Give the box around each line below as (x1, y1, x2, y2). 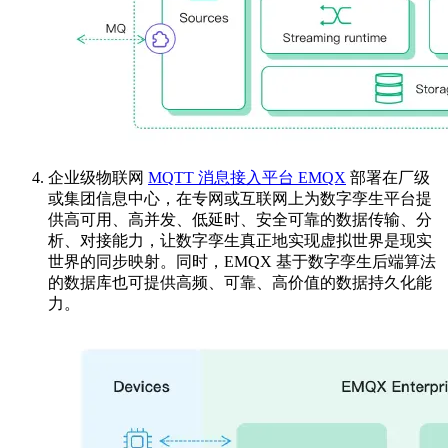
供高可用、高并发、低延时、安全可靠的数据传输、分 (48, 210, 432, 228)
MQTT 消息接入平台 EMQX (148, 168, 346, 186)
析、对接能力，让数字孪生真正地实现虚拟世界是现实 (48, 231, 432, 249)
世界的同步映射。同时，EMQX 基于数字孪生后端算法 (48, 252, 436, 270)
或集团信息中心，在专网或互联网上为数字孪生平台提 (48, 189, 432, 207)
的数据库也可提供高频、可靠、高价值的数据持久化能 (48, 273, 432, 291)
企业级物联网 (48, 168, 148, 186)
